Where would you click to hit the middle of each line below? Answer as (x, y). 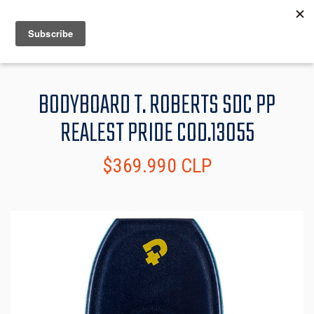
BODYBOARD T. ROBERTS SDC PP (157, 106)
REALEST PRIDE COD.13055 (157, 134)
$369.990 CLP (157, 166)
